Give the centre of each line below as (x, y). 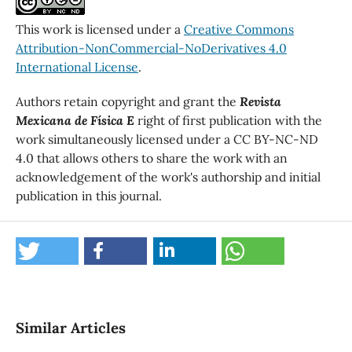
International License (77, 67)
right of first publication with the (228, 121)
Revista (260, 102)
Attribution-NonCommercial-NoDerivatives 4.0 (151, 48)
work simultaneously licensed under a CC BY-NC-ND (167, 139)
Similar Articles (70, 328)
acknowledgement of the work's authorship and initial (168, 177)
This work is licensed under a (99, 29)
